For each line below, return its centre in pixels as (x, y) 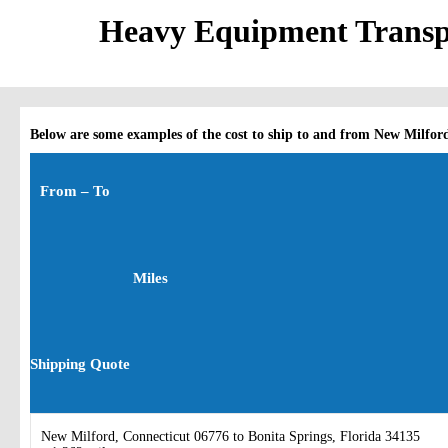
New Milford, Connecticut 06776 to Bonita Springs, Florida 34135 (230, 437)
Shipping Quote (80, 364)
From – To (75, 190)
